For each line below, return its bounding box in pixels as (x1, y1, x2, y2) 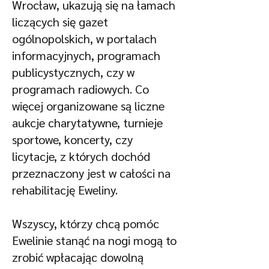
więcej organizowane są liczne (12, 98, 165, 113)
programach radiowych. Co (12, 81, 149, 97)
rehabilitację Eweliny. (12, 182, 118, 198)
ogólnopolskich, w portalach (12, 31, 157, 46)
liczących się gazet (12, 14, 108, 29)
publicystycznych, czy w (12, 64, 134, 80)
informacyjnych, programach (12, 47, 160, 63)
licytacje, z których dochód (12, 148, 150, 164)
